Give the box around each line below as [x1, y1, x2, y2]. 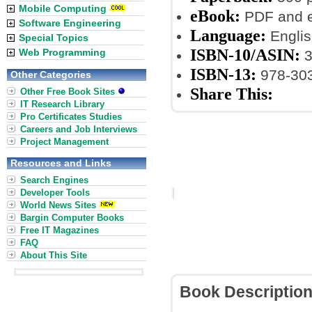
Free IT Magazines [20, 225, 99, 235]
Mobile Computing [19, 3, 107, 14]
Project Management [20, 136, 109, 147]
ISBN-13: [190, 65, 256, 84]
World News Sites [20, 200, 96, 210]
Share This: [190, 84, 273, 103]
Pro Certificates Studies [20, 111, 122, 122]
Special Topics [19, 32, 88, 43]
